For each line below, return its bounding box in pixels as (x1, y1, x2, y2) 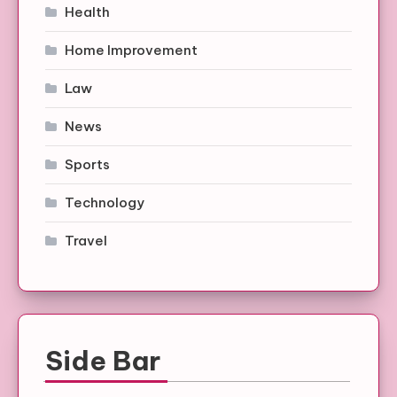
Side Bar (45, 344, 160, 378)
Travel (65, 232, 107, 250)
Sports (65, 156, 110, 174)
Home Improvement (65, 42, 198, 59)
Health (65, 4, 110, 21)
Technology (65, 194, 144, 212)
